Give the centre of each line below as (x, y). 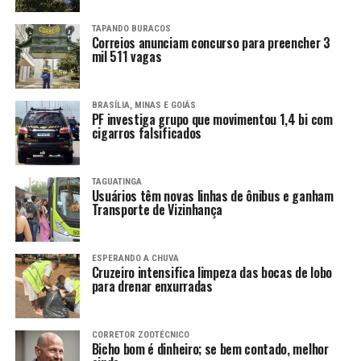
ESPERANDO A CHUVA (135, 259)
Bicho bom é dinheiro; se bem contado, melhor (210, 349)
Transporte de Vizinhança (157, 210)
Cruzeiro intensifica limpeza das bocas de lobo (212, 273)
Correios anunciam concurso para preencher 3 (211, 43)
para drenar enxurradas (152, 286)
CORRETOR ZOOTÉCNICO (140, 335)
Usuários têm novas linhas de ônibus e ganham (212, 196)
